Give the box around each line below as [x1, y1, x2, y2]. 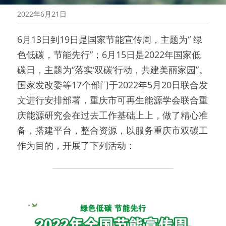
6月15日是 [102, 48, 144, 61]
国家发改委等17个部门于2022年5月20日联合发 [17, 78, 208, 91]
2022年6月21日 [17, 9, 67, 19]
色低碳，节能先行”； [17, 48, 102, 61]
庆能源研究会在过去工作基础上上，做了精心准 [17, 108, 208, 121]
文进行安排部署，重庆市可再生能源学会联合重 [17, 93, 208, 106]
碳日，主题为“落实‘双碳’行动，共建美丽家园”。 [17, 63, 208, 76]
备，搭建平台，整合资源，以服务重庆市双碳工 [17, 124, 208, 136]
